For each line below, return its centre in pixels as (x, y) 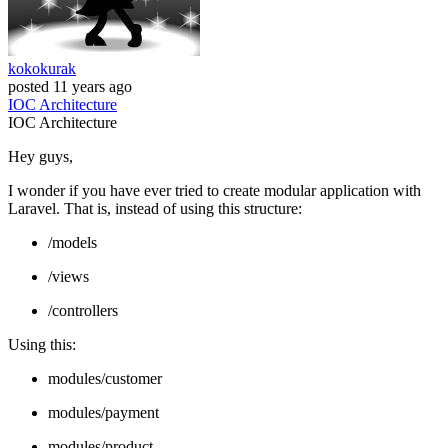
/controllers (83, 311)
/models (72, 243)
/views (68, 277)
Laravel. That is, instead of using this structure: (155, 209)
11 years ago (92, 87)
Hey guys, (40, 157)
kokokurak (42, 69)
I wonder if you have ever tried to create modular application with (214, 191)
